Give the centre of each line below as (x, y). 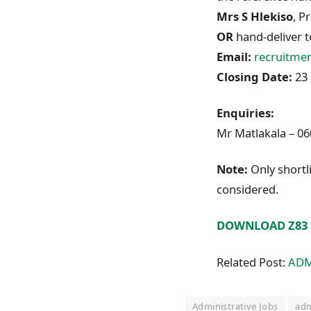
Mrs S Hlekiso (255, 16)
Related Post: (252, 262)
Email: (234, 56)
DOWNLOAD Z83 (262, 226)
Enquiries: (245, 112)
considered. (247, 190)
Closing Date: (254, 76)
